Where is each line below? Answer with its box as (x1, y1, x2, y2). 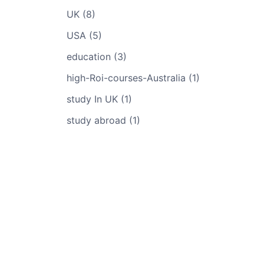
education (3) (66, 51, 127, 62)
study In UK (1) (66, 93, 132, 105)
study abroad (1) (66, 114, 140, 126)
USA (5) (66, 29, 102, 41)
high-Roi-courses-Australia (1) (66, 72, 200, 84)
